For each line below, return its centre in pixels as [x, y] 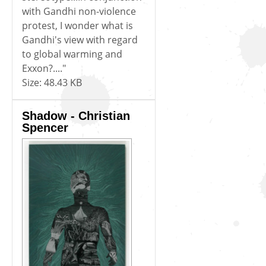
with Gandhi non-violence [79, 11]
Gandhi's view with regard [80, 39]
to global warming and [72, 54]
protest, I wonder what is [77, 25]
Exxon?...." [44, 68]
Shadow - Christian [76, 115]
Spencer [45, 127]
